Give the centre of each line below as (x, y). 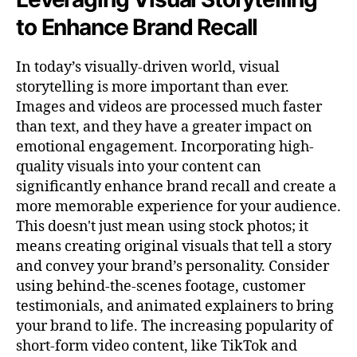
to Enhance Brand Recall (137, 27)
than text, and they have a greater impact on (164, 127)
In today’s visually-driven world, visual (148, 67)
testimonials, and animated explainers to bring (175, 306)
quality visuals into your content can (139, 167)
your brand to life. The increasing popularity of (175, 326)
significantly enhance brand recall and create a (176, 186)
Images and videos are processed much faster (169, 107)
